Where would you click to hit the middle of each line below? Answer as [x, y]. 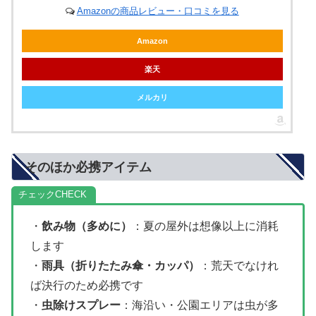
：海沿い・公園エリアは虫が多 [200, 305]
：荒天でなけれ [239, 265]
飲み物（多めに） [87, 226]
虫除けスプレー [81, 305]
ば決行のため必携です [87, 285]
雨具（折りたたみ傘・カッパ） [121, 265]
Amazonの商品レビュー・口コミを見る [158, 11]
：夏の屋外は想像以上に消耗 [205, 226]
